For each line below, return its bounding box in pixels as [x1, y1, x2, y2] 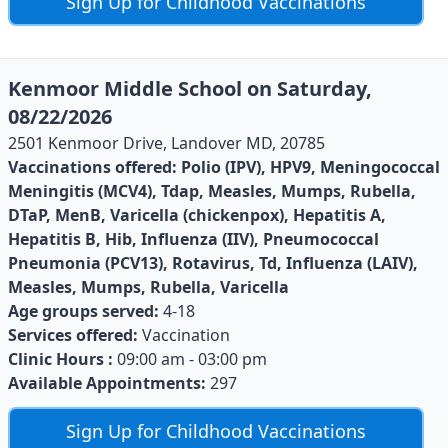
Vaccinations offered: [8, 155, 177, 178]
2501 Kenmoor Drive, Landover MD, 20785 [8, 131, 325, 154]
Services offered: [8, 323, 138, 346]
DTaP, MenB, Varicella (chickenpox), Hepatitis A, [8, 203, 386, 226]
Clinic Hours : [8, 347, 113, 370]
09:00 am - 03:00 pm [113, 347, 267, 370]
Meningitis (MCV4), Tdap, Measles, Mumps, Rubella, [8, 179, 416, 202]
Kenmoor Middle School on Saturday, [8, 74, 372, 102]
